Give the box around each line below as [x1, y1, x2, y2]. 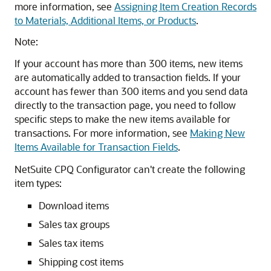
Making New [190, 126, 245, 139]
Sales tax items [39, 237, 103, 249]
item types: [15, 177, 62, 189]
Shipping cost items [39, 255, 123, 268]
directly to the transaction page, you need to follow [15, 99, 236, 111]
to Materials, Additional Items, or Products [15, 14, 196, 27]
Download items [39, 199, 109, 212]
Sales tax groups [39, 218, 109, 230]
